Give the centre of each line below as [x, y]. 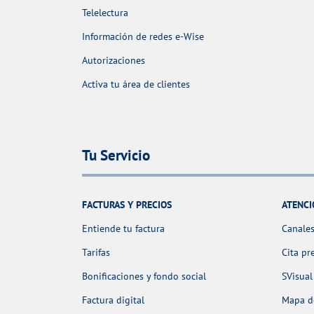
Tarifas [96, 252]
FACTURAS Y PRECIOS [127, 204]
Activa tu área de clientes [136, 84]
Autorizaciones [114, 61]
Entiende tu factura [123, 228]
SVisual [297, 276]
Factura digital [113, 300]
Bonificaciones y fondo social [144, 276]
